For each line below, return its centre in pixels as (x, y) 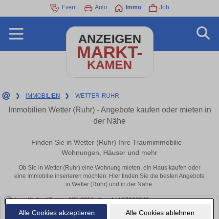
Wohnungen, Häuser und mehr (109, 153)
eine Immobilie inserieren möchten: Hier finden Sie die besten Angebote (109, 176)
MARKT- (109, 52)
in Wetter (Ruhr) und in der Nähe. (109, 185)
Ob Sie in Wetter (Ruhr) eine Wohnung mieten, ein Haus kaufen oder (109, 168)
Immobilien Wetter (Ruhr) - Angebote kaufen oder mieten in (109, 110)
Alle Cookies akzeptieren (56, 212)
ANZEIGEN (109, 39)
